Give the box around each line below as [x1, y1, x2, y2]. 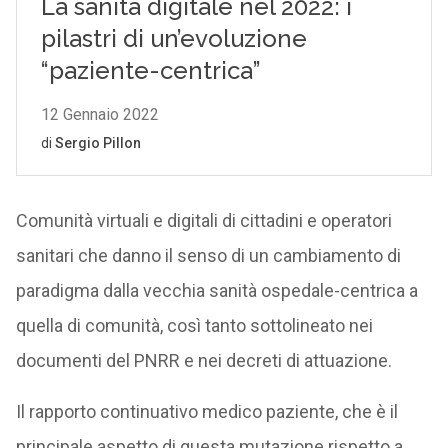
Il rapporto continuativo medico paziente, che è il [15, 401, 398, 422]
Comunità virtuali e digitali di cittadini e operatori [15, 210, 392, 231]
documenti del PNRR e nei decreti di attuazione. [15, 350, 392, 371]
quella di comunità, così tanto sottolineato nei [15, 315, 373, 336]
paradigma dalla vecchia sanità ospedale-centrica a [15, 280, 418, 301]
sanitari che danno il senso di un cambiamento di [15, 245, 401, 266]
